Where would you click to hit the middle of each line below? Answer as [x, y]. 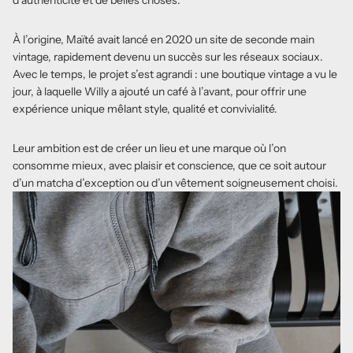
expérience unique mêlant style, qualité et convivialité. [145, 109]
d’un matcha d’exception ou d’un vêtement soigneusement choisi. [175, 183]
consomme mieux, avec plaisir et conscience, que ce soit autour [169, 165]
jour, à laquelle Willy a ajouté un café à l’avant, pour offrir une [160, 91]
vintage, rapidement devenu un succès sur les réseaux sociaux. [168, 57]
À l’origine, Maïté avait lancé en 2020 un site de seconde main [163, 39]
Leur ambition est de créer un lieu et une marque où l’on [149, 148]
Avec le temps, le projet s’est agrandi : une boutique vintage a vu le [175, 74]
